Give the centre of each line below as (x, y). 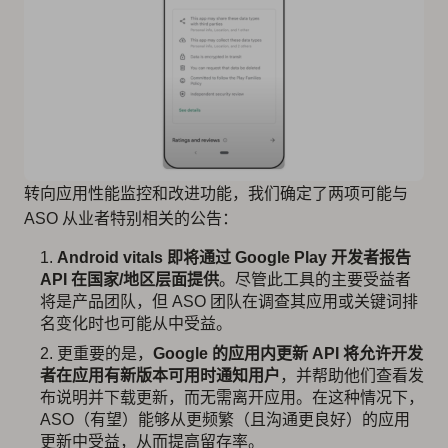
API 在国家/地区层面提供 (129, 279)
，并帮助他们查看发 (352, 375)
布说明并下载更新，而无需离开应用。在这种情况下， (232, 397)
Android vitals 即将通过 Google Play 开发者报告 (234, 257)
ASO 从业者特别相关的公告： (131, 218)
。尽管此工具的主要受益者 (315, 279)
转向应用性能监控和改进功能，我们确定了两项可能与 (216, 193)
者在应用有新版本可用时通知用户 (160, 375)
